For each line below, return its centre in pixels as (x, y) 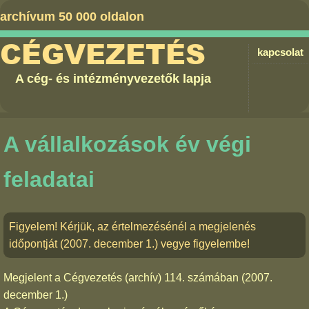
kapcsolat (280, 52)
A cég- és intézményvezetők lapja (113, 79)
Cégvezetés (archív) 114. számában (151, 277)
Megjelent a (33, 277)
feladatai (49, 180)
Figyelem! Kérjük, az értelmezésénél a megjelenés (132, 226)
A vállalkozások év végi (127, 144)
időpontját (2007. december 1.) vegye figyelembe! (129, 243)
